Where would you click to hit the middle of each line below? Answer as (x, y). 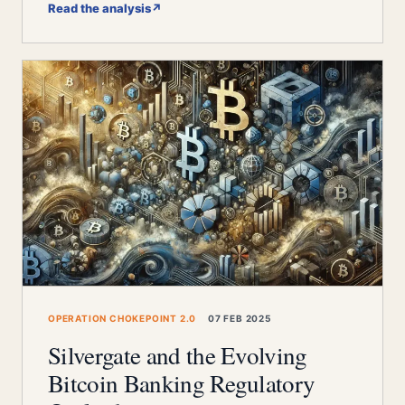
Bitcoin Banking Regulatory (182, 383)
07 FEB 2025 (238, 318)
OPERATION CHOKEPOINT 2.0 (122, 318)
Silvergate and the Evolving (178, 355)
